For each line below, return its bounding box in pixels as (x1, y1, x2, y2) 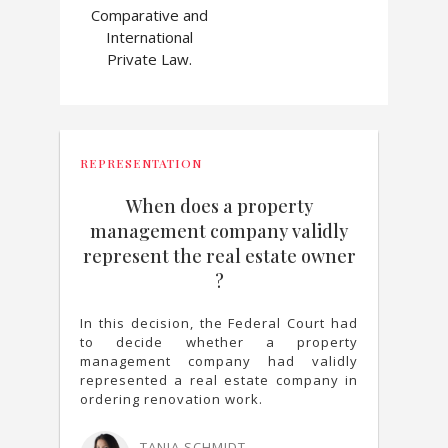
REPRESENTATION (80, 155, 202, 171)
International (105, 27, 193, 47)
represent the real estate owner (82, 244, 356, 268)
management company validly (90, 219, 348, 243)
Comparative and (90, 5, 208, 25)
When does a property (125, 194, 313, 218)
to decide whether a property (80, 333, 358, 351)
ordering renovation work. (80, 390, 263, 408)
